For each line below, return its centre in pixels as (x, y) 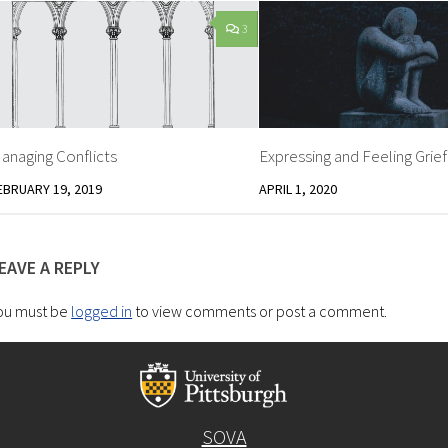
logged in (102, 310)
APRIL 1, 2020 (297, 188)
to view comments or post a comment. (260, 310)
